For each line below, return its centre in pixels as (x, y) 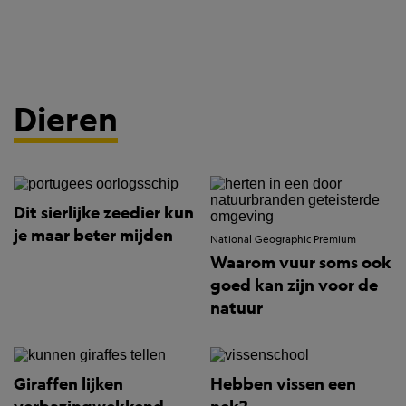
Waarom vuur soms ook (301, 263)
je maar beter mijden (93, 236)
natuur (237, 308)
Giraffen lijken (68, 384)
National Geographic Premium (283, 240)
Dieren (66, 119)
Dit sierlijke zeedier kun (104, 213)
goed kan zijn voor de (294, 285)
